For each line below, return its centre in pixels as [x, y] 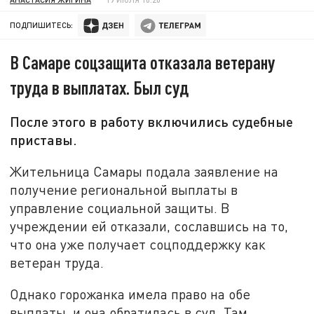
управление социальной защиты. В [120, 207]
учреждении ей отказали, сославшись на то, [149, 226]
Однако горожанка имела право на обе [130, 294]
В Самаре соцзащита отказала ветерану [143, 62]
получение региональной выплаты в [124, 189]
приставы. [44, 140]
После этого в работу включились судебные [152, 122]
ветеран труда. [57, 262]
